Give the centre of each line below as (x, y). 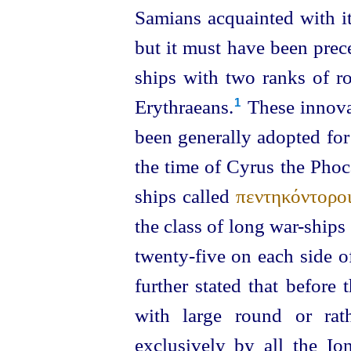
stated (218, 286)
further (165, 286)
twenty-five (180, 256)
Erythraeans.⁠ (184, 107)
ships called (185, 196)
